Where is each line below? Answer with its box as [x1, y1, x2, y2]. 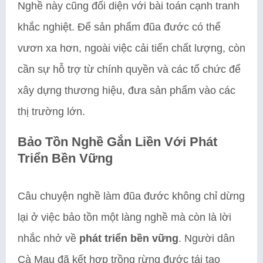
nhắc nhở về [18, 232, 79, 244]
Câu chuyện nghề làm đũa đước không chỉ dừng [18, 190, 245, 202]
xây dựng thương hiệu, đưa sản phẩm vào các [18, 85, 235, 96]
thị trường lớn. [18, 106, 85, 117]
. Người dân [178, 232, 235, 244]
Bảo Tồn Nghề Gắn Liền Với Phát [18, 134, 217, 149]
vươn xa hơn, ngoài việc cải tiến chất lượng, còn [18, 42, 245, 54]
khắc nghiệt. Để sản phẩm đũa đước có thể [18, 21, 221, 33]
